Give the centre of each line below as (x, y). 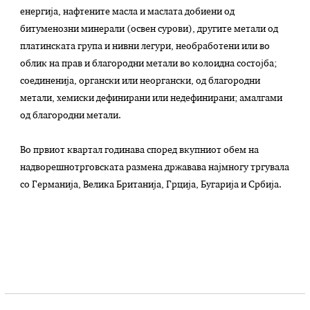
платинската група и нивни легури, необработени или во (145, 47)
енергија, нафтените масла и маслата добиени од (128, 12)
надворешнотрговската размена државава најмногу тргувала (155, 168)
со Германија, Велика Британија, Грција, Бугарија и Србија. (151, 185)
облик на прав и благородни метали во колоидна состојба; (149, 64)
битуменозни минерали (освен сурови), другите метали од (149, 30)
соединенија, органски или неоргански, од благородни (140, 82)
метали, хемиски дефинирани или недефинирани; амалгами (152, 99)
